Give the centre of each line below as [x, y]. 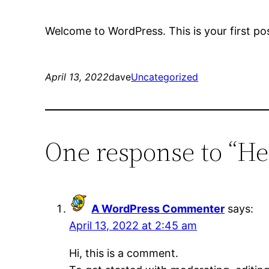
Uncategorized [165, 77]
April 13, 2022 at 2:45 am [133, 226]
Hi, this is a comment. [124, 253]
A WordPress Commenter [158, 209]
